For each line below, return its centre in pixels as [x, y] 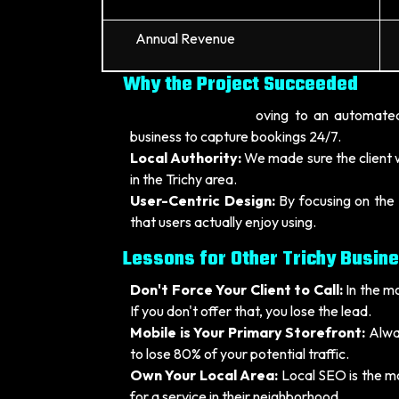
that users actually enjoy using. [223, 222]
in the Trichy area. [183, 179]
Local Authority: [186, 158]
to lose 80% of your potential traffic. [240, 354]
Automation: [174, 115]
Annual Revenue [185, 38]
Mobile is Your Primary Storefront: [248, 332]
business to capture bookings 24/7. [236, 136]
